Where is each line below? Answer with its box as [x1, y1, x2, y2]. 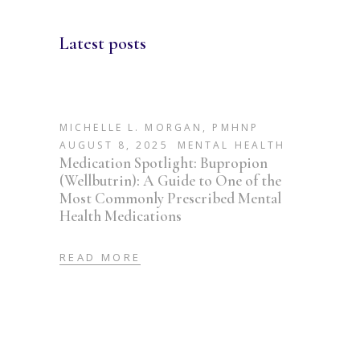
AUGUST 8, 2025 [59, 138, 169, 153]
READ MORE [59, 249, 141, 264]
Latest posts [59, 33, 146, 55]
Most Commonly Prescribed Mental [59, 189, 281, 208]
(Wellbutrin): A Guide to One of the [59, 171, 281, 190]
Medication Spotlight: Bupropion [59, 153, 268, 173]
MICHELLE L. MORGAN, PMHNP [59, 121, 259, 135]
